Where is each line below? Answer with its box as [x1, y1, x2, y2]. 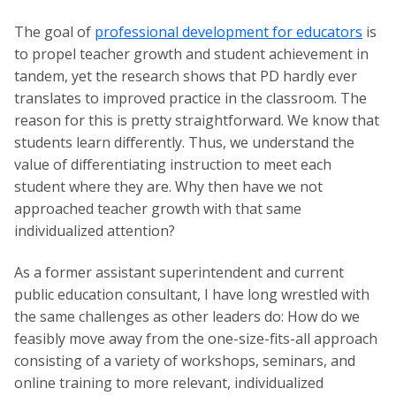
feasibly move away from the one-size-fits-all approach [14, 328, 377, 348]
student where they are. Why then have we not [14, 176, 323, 196]
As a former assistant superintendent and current [14, 262, 344, 282]
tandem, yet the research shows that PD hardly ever [14, 65, 357, 86]
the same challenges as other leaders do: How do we [14, 306, 360, 326]
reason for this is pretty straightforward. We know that [14, 110, 379, 130]
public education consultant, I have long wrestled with [14, 284, 369, 304]
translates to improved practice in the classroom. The [14, 88, 367, 108]
